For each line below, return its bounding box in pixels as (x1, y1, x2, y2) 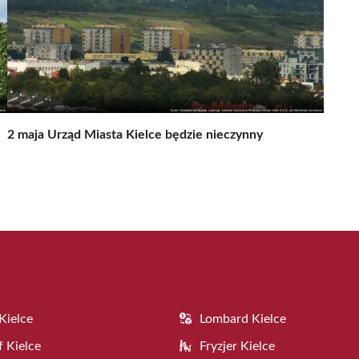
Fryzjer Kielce (200, 340, 275, 353)
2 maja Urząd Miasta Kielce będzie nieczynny (7, 128, 263, 142)
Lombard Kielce (200, 313, 286, 326)
